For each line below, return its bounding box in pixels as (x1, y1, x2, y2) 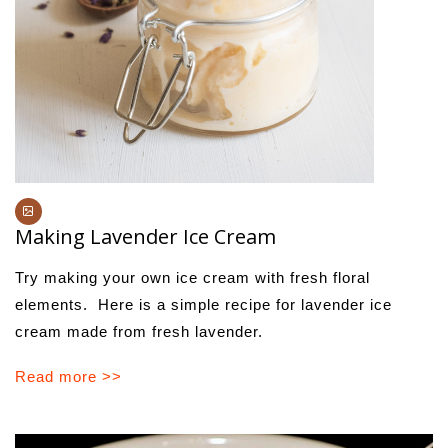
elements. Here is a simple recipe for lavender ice (15, 295, 392, 313)
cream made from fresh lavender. (15, 322, 263, 340)
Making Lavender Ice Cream (15, 222, 276, 250)
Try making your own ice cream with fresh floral (15, 268, 370, 286)
